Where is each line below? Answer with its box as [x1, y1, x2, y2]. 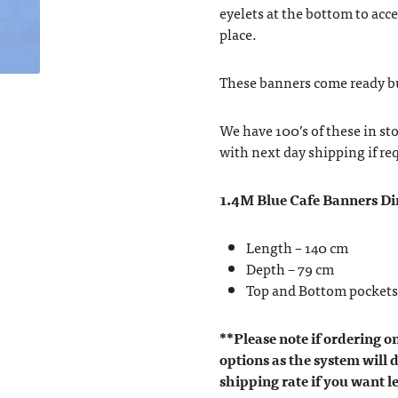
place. [219, 21, 257, 45]
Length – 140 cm [245, 235, 348, 259]
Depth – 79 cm [245, 256, 334, 280]
